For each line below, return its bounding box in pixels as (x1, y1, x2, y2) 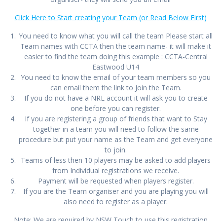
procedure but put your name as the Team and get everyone (19, 135, 213, 145)
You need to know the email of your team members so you (21, 73, 211, 82)
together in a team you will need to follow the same (33, 124, 199, 134)
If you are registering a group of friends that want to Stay (24, 114, 207, 124)
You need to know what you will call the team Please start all (19, 31, 213, 41)
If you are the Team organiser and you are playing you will (23, 186, 209, 196)
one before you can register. (71, 104, 161, 113)
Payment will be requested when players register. (37, 176, 194, 186)
